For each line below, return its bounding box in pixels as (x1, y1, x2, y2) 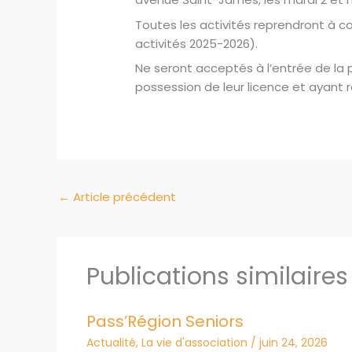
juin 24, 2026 (258, 334, 328, 350)
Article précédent (70, 189, 176, 206)
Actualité (86, 334, 136, 350)
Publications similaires (86, 259, 348, 293)
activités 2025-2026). (135, 35, 258, 52)
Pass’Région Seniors (86, 310, 244, 332)
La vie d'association (141, 334, 247, 350)
